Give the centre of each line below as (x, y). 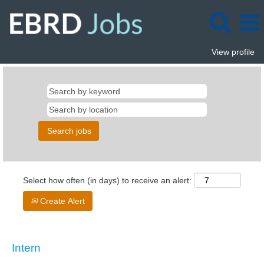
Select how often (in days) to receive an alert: (107, 180)
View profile (233, 52)
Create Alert (61, 201)
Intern (26, 248)
